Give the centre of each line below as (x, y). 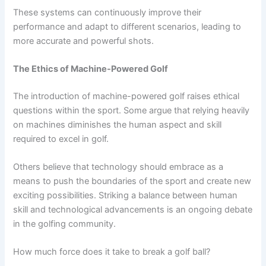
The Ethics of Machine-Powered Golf (91, 69)
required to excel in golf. (61, 139)
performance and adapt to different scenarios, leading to (127, 26)
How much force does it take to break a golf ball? (112, 252)
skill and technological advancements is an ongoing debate (133, 210)
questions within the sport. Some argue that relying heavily (132, 110)
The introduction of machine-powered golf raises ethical (126, 96)
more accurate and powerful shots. (84, 41)
